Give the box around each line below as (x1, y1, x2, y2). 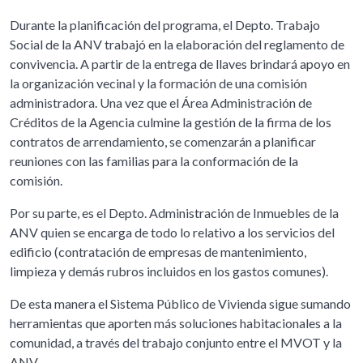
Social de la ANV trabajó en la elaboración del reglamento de (10, 36, 344, 52)
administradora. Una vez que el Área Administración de (10, 94, 312, 110)
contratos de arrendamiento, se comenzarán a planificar (10, 133, 316, 149)
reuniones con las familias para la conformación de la (10, 152, 298, 169)
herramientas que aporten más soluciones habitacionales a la (10, 314, 342, 331)
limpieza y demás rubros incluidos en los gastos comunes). (10, 263, 331, 279)
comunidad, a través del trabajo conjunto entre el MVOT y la (10, 334, 342, 350)
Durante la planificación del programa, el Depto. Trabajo (10, 16, 320, 32)
